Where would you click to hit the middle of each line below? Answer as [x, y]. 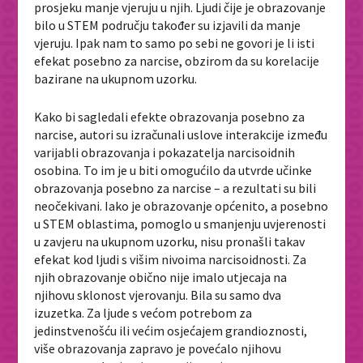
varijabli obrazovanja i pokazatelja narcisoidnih [165, 153]
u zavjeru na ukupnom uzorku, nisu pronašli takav [170, 242]
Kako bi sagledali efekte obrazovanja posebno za [170, 117]
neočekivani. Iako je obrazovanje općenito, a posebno [181, 206]
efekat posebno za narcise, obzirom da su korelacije [177, 60]
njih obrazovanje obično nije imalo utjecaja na [161, 278]
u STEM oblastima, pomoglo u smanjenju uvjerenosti [180, 224]
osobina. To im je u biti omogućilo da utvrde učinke [173, 171]
